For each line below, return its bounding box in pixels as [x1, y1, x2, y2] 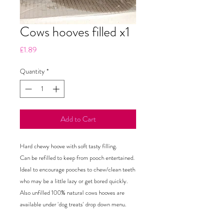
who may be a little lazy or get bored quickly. [20, 176, 128, 186]
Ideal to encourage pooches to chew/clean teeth [20, 165, 135, 174]
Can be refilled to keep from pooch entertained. [20, 153, 135, 162]
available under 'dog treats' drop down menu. [20, 200, 126, 209]
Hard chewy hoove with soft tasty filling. [20, 141, 117, 151]
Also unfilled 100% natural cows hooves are [20, 188, 124, 197]
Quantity [20, 66, 45, 76]
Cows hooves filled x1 [20, 22, 130, 42]
